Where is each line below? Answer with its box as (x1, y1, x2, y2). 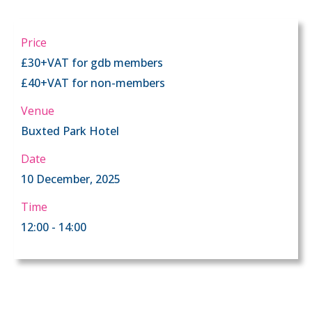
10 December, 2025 (21, 171, 120, 187)
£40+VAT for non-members (21, 75, 165, 91)
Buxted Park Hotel (21, 123, 119, 139)
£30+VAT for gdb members (21, 54, 163, 70)
